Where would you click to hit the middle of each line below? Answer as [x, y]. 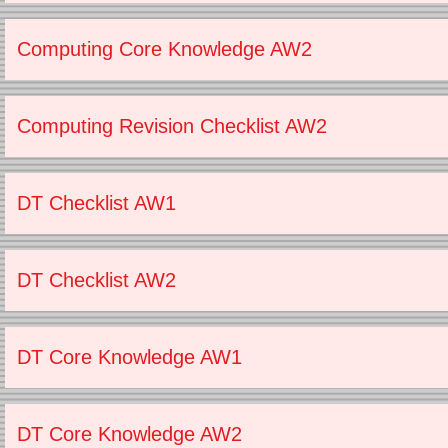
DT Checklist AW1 [96, 203]
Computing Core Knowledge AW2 [164, 49]
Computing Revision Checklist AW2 [172, 126]
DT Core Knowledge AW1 [129, 357]
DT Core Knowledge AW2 [129, 434]
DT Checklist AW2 [96, 280]
